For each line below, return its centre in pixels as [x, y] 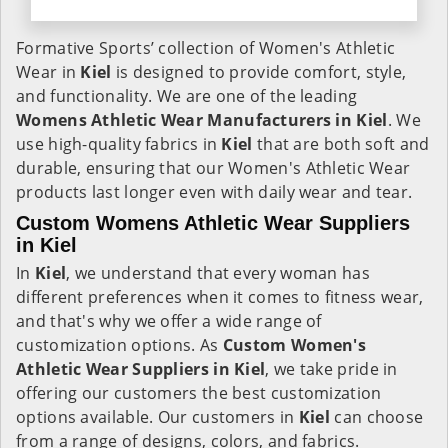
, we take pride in [331, 369]
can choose [379, 417]
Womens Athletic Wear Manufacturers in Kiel [202, 120]
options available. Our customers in [157, 417]
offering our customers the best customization [199, 393]
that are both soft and [343, 144]
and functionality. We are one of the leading [187, 96]
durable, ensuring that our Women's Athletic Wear [213, 168]
